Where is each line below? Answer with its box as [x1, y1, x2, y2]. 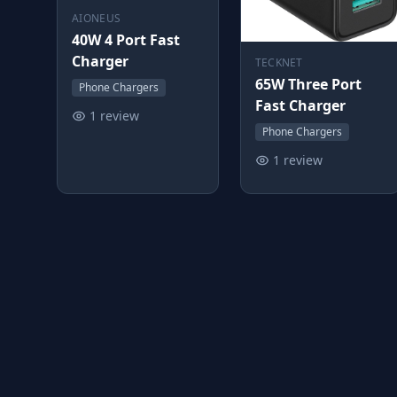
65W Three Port [254, 74, 362, 95]
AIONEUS [72, 11, 121, 27]
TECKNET [254, 55, 303, 71]
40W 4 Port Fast [72, 30, 180, 51]
